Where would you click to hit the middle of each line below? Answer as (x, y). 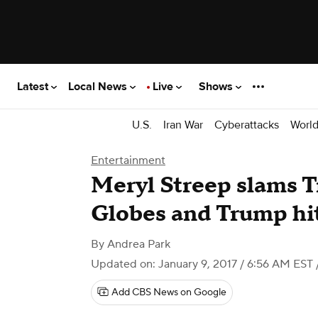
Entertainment (128, 160)
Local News (99, 86)
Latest (34, 86)
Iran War (183, 125)
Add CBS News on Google (169, 292)
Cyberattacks (247, 125)
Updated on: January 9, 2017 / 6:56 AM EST (202, 264)
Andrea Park (139, 244)
